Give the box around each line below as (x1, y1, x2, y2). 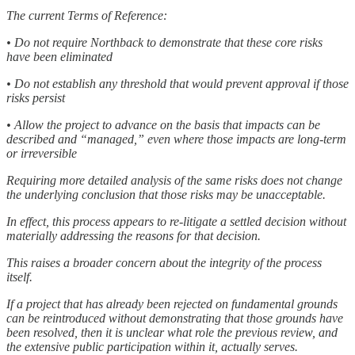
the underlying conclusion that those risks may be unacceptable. (6, 187, 326, 201)
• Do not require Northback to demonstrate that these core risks (6, 35, 323, 49)
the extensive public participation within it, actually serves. (6, 339, 298, 353)
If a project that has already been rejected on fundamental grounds (6, 296, 338, 311)
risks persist (6, 90, 65, 105)
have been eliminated (6, 49, 113, 63)
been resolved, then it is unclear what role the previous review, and (6, 325, 338, 339)
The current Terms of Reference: (6, 8, 167, 22)
